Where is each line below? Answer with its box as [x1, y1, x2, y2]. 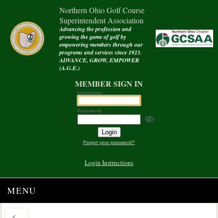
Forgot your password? [83, 140, 135, 145]
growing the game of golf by [59, 33, 126, 41]
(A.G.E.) [59, 64, 80, 72]
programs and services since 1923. [59, 48, 142, 56]
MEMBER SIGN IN [75, 78, 143, 89]
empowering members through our [59, 40, 143, 49]
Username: [77, 90, 103, 95]
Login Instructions [85, 158, 133, 167]
